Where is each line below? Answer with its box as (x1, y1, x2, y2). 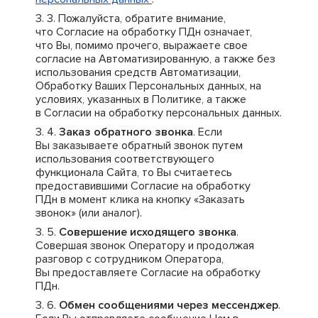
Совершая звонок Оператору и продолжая (35, 238, 254, 253)
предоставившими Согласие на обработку (35, 179, 251, 193)
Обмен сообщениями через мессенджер (59, 298, 278, 312)
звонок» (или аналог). (35, 206, 142, 220)
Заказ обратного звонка (59, 125, 193, 139)
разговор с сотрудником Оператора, (35, 252, 224, 266)
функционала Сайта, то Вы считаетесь (35, 165, 232, 180)
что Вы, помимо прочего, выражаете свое (35, 38, 248, 53)
